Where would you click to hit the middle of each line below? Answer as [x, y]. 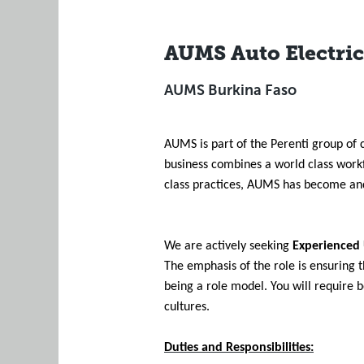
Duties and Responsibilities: [239, 348]
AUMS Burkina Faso [230, 90]
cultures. [187, 307]
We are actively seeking [228, 246]
